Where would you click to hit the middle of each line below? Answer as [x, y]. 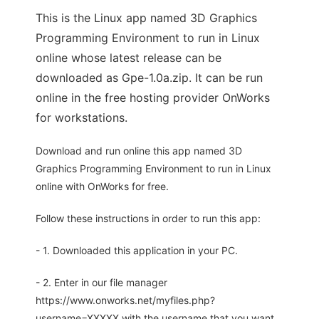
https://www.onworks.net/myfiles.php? [125, 300]
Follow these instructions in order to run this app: [148, 219]
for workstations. [82, 118]
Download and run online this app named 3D [139, 151]
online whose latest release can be [129, 58]
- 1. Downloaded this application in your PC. [137, 251]
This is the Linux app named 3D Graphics [146, 18]
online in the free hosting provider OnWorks [153, 98]
